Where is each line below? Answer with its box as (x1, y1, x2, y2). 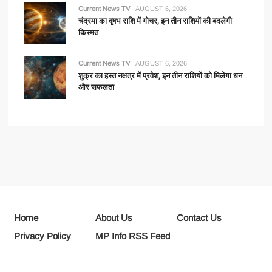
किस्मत (78, 27, 99, 38)
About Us (95, 212, 133, 223)
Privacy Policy (14, 231, 72, 241)
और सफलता (78, 81, 115, 93)
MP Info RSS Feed (95, 231, 171, 241)
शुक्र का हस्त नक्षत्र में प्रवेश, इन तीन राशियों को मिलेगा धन (78, 70, 243, 81)
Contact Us (176, 212, 222, 223)
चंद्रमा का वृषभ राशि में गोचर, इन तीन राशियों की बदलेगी (78, 15, 233, 27)
